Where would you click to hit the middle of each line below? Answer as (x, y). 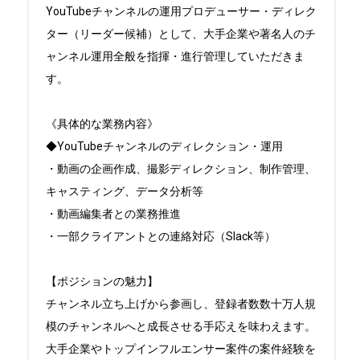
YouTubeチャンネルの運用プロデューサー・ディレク (181, 12)
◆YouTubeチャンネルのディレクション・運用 (164, 147)
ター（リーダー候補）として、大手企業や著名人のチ (181, 34)
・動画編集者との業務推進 (113, 214)
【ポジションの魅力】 (102, 282)
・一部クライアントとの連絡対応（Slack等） (161, 237)
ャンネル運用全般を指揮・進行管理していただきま (175, 57)
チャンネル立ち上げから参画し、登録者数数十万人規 (181, 304)
